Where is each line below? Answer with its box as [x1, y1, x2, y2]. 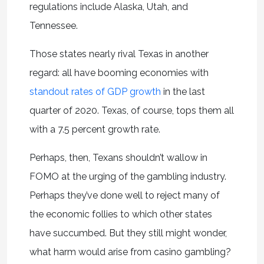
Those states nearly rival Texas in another [29, 48, 209, 60]
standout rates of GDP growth [29, 85, 161, 97]
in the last [160, 85, 205, 97]
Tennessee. [29, 19, 80, 31]
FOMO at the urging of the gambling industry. [29, 170, 226, 182]
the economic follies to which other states [29, 208, 212, 220]
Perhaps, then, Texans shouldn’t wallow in [29, 151, 207, 163]
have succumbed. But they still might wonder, [29, 227, 227, 239]
